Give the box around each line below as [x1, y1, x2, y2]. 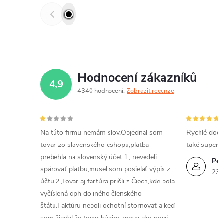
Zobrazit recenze [127, 87, 174, 95]
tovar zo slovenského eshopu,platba [40, 140, 149, 149]
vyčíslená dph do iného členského [40, 189, 142, 198]
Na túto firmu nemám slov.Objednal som [40, 128, 163, 137]
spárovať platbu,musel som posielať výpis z [40, 164, 170, 174]
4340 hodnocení [77, 87, 125, 95]
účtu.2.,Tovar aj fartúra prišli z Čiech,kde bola [40, 177, 175, 186]
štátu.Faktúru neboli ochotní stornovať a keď [40, 201, 175, 210]
